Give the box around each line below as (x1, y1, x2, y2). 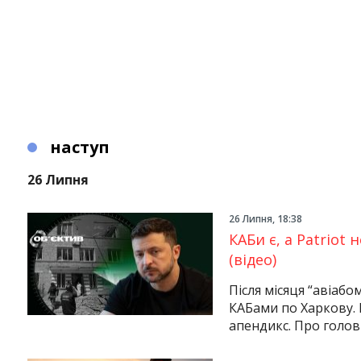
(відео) (228, 250, 276, 269)
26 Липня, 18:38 (228, 212, 302, 226)
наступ (49, 136, 110, 158)
